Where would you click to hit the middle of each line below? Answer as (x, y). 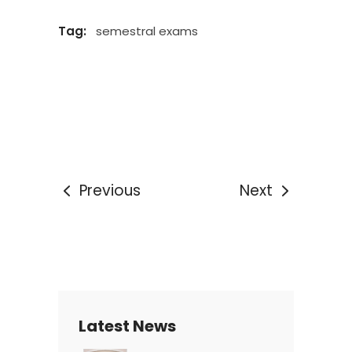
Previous (110, 191)
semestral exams (147, 31)
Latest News (127, 326)
